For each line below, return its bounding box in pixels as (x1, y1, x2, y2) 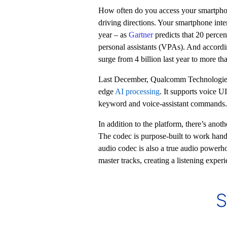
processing (125, 87, 160, 96)
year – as (98, 30, 129, 39)
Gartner (128, 30, 153, 39)
